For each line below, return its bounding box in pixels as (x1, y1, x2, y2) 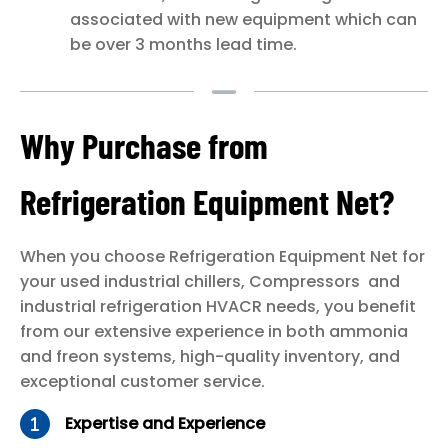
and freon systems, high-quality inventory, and (20, 344, 400, 368)
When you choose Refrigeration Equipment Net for (20, 244, 425, 268)
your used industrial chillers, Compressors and (20, 269, 400, 293)
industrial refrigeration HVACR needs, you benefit (20, 294, 416, 318)
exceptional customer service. (20, 369, 265, 393)
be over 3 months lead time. (70, 32, 297, 56)
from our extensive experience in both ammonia (20, 319, 408, 343)
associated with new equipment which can (70, 7, 417, 31)
